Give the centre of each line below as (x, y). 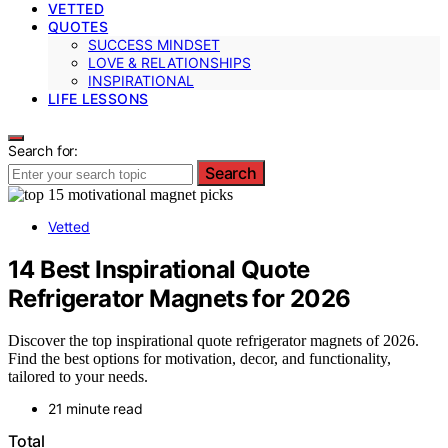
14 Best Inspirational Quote (159, 269)
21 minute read (95, 409)
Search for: (43, 150)
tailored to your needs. (78, 377)
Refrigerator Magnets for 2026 (179, 298)
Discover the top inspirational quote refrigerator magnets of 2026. (213, 341)
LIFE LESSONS (98, 98)
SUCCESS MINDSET (154, 44)
